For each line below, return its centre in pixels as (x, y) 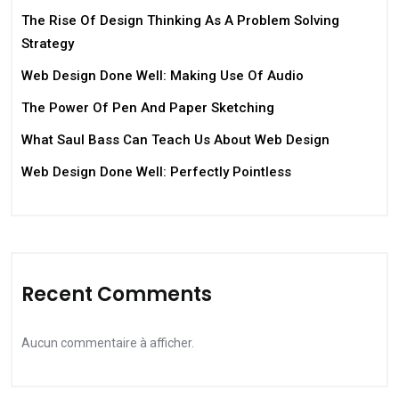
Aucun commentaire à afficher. (108, 343)
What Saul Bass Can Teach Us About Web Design (175, 140)
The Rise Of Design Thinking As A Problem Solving (180, 20)
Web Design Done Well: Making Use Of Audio (163, 76)
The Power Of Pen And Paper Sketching (148, 108)
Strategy (48, 44)
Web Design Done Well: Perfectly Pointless (156, 172)
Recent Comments (117, 294)
